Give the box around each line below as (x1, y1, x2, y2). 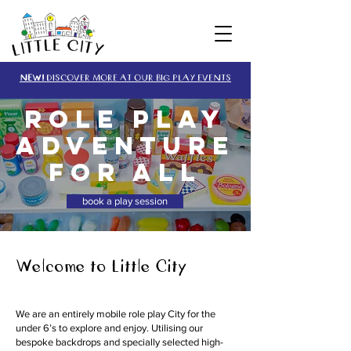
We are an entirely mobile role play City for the (16, 308, 215, 320)
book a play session (82, 195, 168, 207)
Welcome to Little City (16, 256, 186, 275)
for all (49, 157, 202, 188)
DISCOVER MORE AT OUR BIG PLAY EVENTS (46, 72, 231, 82)
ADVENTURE (16, 130, 235, 161)
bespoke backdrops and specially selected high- (16, 336, 223, 348)
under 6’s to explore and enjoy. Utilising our (16, 322, 203, 334)
